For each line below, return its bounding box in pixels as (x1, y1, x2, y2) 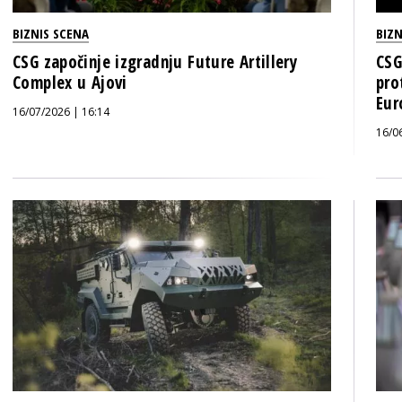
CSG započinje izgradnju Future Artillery (13, 50, 298, 74)
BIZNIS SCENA (13, 24, 89, 42)
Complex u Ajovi (13, 71, 127, 94)
